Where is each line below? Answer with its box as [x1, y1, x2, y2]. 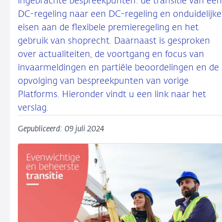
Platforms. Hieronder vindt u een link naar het [18, 90, 206, 99]
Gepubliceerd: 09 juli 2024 [18, 125, 104, 133]
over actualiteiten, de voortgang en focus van [18, 50, 204, 59]
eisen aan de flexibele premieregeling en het [18, 23, 199, 32]
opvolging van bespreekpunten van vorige [18, 77, 189, 86]
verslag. [18, 104, 49, 112]
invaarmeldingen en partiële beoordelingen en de [18, 63, 219, 72]
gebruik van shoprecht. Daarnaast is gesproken [18, 37, 210, 46]
